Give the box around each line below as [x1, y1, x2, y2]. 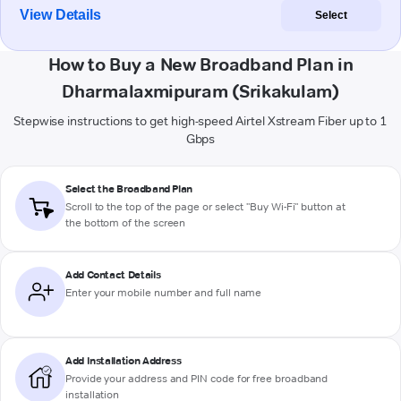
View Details [20, 7, 102, 23]
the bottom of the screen [65, 216, 186, 230]
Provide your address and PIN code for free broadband [65, 371, 328, 386]
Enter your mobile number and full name [65, 286, 262, 300]
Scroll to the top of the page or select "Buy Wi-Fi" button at [65, 200, 346, 214]
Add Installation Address [65, 354, 182, 368]
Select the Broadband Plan [65, 182, 192, 196]
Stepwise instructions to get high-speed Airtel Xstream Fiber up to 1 [13, 113, 388, 130]
